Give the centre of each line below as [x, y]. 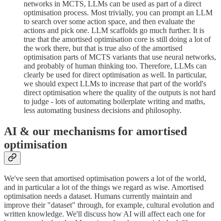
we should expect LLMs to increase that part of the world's [115, 83]
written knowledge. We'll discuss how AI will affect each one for [105, 214]
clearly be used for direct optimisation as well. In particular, [115, 74]
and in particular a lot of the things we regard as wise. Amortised [104, 187]
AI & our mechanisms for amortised [95, 131]
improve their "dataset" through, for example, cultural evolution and [109, 205]
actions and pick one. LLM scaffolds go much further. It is [114, 30]
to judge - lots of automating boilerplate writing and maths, [114, 101]
